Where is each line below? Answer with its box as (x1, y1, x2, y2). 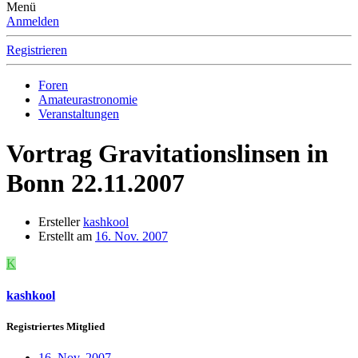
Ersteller (38, 215, 80, 229)
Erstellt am (38, 229, 92, 244)
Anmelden (6, 14, 59, 29)
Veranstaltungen (38, 107, 119, 121)
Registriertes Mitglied (6, 320, 105, 332)
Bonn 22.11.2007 (6, 168, 185, 197)
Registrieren (6, 43, 67, 58)
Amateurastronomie (38, 93, 137, 107)
